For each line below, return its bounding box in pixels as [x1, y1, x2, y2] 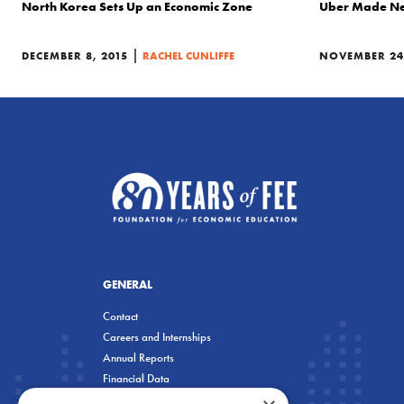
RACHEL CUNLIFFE [142, 49, 234, 62]
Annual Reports [103, 350, 174, 364]
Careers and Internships [103, 329, 211, 344]
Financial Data [103, 371, 170, 385]
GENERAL [103, 276, 152, 291]
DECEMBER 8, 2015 [22, 49, 128, 62]
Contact [103, 308, 138, 323]
